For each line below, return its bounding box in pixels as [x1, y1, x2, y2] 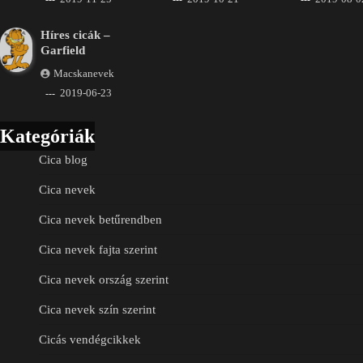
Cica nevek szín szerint [39, 303, 156, 317]
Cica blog [39, 153, 88, 167]
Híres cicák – [40, 28, 110, 42]
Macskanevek [53, 68, 114, 80]
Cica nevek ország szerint [39, 273, 169, 287]
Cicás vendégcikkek [39, 333, 141, 347]
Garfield [40, 44, 85, 58]
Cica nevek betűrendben [39, 213, 162, 227]
